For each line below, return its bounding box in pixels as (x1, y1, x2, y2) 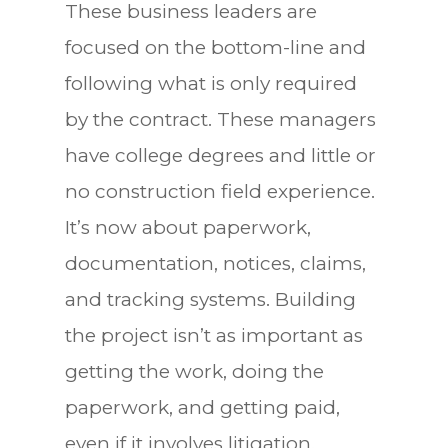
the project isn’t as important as (64, 323, 363, 347)
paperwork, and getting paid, (64, 395, 340, 419)
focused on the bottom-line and (64, 35, 366, 59)
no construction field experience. (64, 179, 375, 203)
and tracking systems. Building (64, 287, 356, 311)
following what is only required (64, 71, 357, 95)
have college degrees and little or (64, 143, 376, 167)
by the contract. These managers (64, 107, 376, 131)
